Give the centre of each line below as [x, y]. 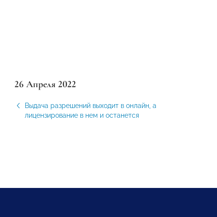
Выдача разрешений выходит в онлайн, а [91, 106]
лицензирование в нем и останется [82, 115]
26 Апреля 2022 [45, 84]
